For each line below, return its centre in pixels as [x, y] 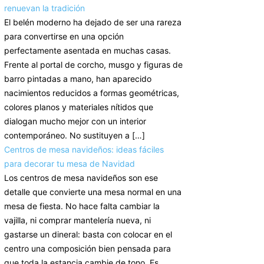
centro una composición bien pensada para [88, 248]
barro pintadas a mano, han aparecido [78, 79]
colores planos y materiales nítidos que [79, 107]
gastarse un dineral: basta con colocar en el [88, 234]
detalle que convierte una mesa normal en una [93, 192]
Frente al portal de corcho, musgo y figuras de [93, 65]
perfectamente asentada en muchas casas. [88, 50]
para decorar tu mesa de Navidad [70, 164]
